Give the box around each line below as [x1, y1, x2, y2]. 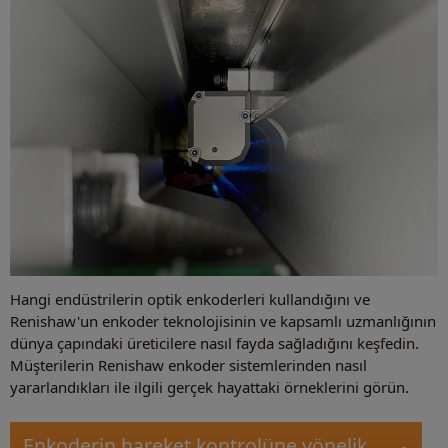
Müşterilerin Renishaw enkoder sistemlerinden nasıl [10, 354, 367, 375]
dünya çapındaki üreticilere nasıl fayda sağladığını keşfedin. [10, 332, 419, 353]
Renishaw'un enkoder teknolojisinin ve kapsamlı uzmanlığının [10, 310, 436, 331]
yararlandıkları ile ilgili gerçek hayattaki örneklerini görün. [10, 376, 409, 397]
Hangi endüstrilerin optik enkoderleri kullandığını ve [10, 288, 370, 309]
